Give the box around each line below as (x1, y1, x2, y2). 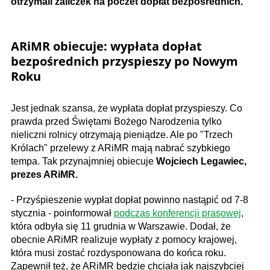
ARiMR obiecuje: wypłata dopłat (11, 38, 202, 54)
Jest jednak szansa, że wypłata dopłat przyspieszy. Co (11, 103, 242, 113)
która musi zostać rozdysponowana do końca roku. (11, 248, 226, 258)
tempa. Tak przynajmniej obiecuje (11, 156, 156, 166)
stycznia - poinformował (11, 208, 114, 218)
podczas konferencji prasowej (114, 208, 241, 218)
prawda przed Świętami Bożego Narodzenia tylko (11, 116, 222, 127)
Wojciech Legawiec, (156, 156, 246, 166)
